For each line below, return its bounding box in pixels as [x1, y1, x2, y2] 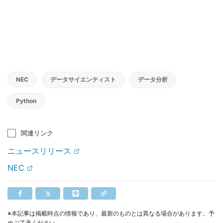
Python [16, 97, 36, 105]
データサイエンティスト [50, 76, 116, 84]
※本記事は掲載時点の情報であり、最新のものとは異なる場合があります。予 [7, 210, 215, 218]
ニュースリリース [7, 146, 71, 156]
